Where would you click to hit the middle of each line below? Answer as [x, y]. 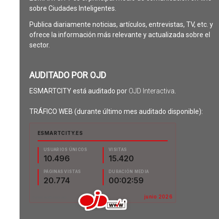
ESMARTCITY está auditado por [79, 91]
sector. [39, 45]
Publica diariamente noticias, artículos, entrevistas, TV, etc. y [121, 25]
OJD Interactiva [151, 91]
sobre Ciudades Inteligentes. [73, 9]
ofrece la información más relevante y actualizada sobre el [120, 35]
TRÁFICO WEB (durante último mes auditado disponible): [116, 112]
